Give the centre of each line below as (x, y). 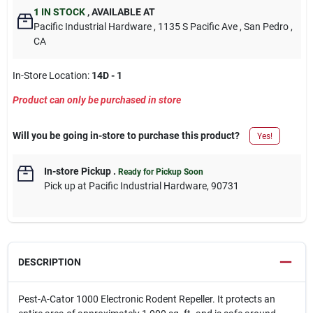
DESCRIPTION (49, 262)
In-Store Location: (52, 75)
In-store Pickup (77, 171)
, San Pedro (264, 27)
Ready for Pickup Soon (160, 172)
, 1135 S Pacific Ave (195, 27)
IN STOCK (62, 12)
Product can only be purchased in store (96, 100)
